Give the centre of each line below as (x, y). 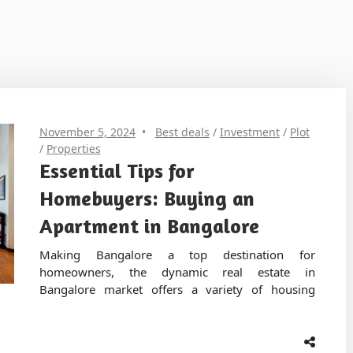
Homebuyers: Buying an (147, 199)
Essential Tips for (117, 171)
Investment (249, 132)
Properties (73, 149)
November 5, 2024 (87, 132)
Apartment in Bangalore (149, 226)
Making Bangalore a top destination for (177, 254)
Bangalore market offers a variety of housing (177, 289)
